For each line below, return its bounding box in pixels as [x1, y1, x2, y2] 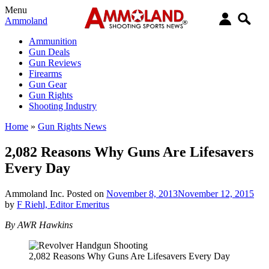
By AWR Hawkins [5, 219, 73, 230]
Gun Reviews [29, 58, 81, 68]
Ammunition [29, 36, 77, 46]
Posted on [67, 188, 106, 199]
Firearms [29, 68, 62, 79]
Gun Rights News [38, 121, 106, 131]
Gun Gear [29, 79, 67, 89]
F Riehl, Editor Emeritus [17, 199, 109, 210]
